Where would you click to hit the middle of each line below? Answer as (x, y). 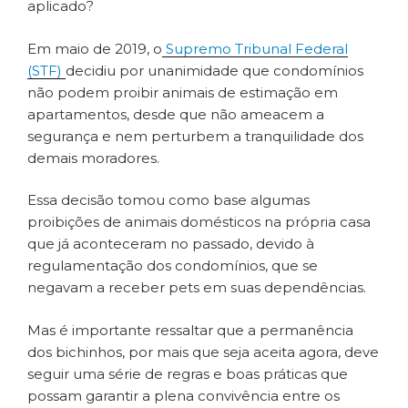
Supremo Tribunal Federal (255, 48)
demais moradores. (93, 158)
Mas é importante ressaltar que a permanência (190, 330)
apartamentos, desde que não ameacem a (176, 114)
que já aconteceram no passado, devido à (171, 244)
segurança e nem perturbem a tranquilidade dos (195, 136)
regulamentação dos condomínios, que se (173, 266)
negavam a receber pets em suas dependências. (197, 288)
